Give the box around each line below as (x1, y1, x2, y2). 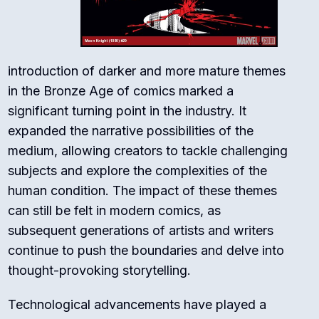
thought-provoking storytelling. (8, 263, 192, 278)
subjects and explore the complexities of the (8, 163, 268, 179)
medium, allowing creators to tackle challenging (8, 143, 288, 159)
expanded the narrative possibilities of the (8, 123, 254, 139)
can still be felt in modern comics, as (8, 203, 221, 219)
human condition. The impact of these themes (8, 183, 278, 199)
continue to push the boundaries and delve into (8, 243, 285, 258)
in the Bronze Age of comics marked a (8, 83, 234, 99)
